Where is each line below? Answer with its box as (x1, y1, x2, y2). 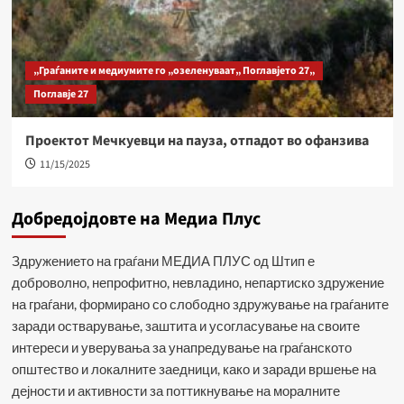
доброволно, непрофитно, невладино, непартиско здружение (11, 274, 384, 291)
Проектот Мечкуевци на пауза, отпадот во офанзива (24, 131, 369, 151)
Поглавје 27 (32, 87, 88, 103)
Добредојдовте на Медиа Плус (11, 207, 261, 233)
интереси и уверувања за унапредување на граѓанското (11, 339, 352, 356)
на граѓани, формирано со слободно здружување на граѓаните (11, 296, 389, 313)
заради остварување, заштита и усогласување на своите (11, 317, 360, 335)
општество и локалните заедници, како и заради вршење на (11, 361, 376, 378)
